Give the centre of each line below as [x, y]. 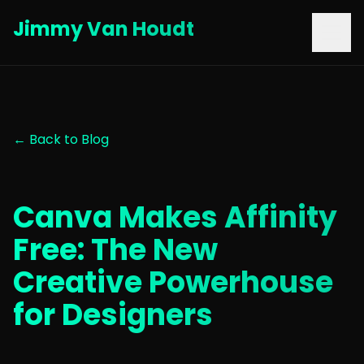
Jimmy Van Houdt [104, 29]
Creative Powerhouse [173, 282]
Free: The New [115, 250]
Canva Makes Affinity [175, 217]
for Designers [113, 315]
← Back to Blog [61, 139]
